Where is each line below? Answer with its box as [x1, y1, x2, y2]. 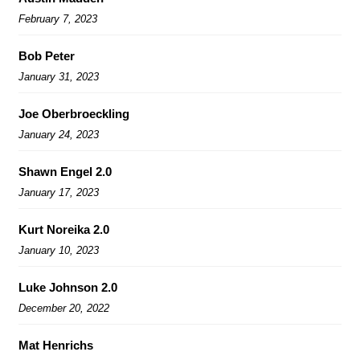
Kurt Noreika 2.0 [18, 222, 109, 236]
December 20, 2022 [18, 301, 109, 314]
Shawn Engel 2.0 [18, 164, 112, 178]
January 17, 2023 [18, 186, 99, 198]
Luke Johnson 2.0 [18, 280, 117, 294]
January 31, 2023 [18, 70, 99, 83]
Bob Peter [18, 48, 75, 63]
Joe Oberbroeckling [18, 106, 129, 121]
